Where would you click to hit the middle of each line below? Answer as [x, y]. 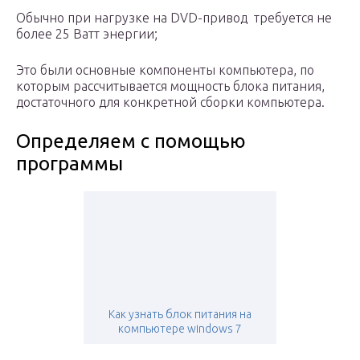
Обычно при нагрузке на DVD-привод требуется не [174, 18]
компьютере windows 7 [180, 329]
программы [70, 164]
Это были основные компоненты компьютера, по [165, 70]
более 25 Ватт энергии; [87, 34]
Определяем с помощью [131, 141]
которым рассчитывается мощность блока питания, [170, 86]
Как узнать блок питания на [180, 315]
